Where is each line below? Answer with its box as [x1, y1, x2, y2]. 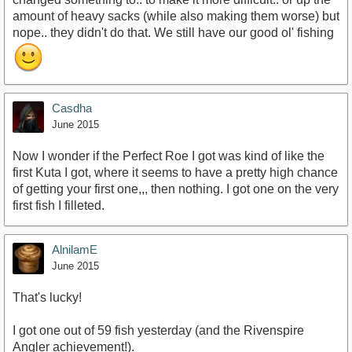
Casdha [52, 101, 92, 115]
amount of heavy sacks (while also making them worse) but [13, 9, 339, 23]
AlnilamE [52, 242, 97, 256]
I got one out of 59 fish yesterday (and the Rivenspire [13, 323, 304, 337]
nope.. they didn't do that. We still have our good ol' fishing [13, 25, 334, 39]
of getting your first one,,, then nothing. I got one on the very [13, 181, 339, 196]
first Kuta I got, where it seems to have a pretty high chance [13, 165, 338, 179]
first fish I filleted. [13, 198, 104, 212]
